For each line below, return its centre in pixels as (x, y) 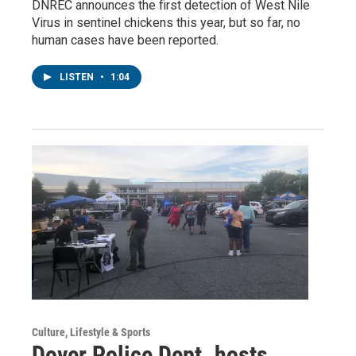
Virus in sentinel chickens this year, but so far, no (166, 22)
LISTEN (78, 77)
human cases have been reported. (125, 40)
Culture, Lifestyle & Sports (91, 332)
